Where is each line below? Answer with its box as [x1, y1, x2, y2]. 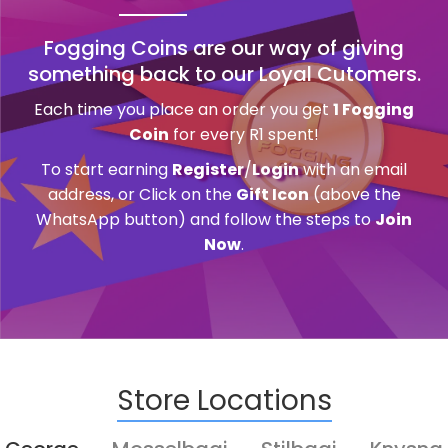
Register [172, 157, 244, 181]
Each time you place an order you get [34, 97, 333, 121]
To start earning [41, 157, 172, 181]
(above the [308, 182, 401, 206]
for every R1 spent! [169, 122, 319, 146]
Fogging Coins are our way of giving [44, 33, 404, 62]
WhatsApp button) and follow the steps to [36, 207, 375, 231]
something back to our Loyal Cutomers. [27, 59, 421, 88]
